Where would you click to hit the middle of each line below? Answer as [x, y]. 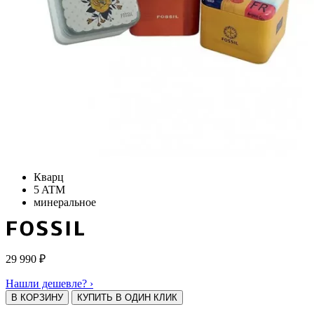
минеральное [65, 202]
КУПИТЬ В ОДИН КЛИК [127, 297]
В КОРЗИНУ [37, 297]
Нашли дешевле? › [49, 283]
